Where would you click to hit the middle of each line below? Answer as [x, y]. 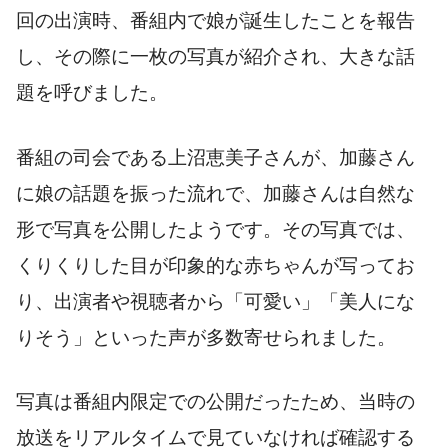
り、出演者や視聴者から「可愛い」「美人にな [215, 301]
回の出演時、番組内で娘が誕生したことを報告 [215, 21]
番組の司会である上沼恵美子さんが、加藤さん [215, 157]
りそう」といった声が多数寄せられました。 [206, 337]
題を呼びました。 [92, 93]
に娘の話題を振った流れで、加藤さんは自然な [215, 193]
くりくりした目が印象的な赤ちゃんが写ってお [215, 265]
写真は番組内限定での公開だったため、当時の [215, 402]
